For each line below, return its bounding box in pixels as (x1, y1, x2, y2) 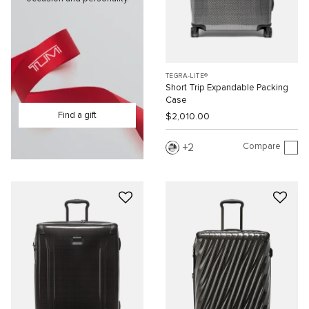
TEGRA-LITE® (166, 72, 208, 79)
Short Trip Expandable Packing (166, 83, 288, 92)
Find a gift (58, 110, 97, 120)
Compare (243, 142, 281, 152)
